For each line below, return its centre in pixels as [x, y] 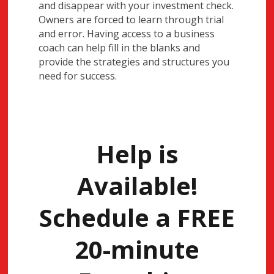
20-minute [137, 250]
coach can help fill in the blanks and [120, 47]
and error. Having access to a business [127, 33]
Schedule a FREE [137, 218]
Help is [137, 154]
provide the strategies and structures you [134, 61]
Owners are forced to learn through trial [131, 19]
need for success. [78, 76]
